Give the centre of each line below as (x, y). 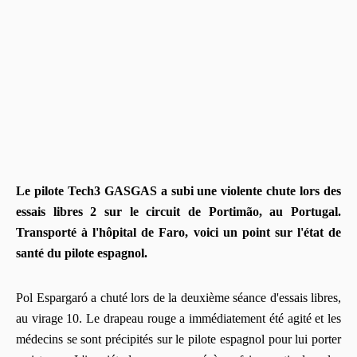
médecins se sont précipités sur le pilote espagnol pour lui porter (178, 339)
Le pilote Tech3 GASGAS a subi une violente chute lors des (178, 190)
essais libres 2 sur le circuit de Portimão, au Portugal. (178, 211)
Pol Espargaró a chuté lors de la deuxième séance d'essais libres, (178, 297)
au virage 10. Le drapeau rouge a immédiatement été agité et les (178, 318)
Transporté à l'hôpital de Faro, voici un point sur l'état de (178, 232)
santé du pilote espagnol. (82, 253)
